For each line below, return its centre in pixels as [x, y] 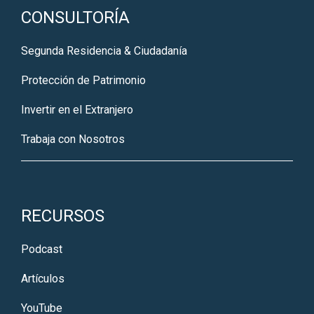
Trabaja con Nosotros [73, 139]
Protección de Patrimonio [83, 80]
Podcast [42, 249]
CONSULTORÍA [75, 17]
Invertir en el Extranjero [77, 109]
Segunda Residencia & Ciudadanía [104, 50]
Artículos [43, 278]
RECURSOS [63, 216]
